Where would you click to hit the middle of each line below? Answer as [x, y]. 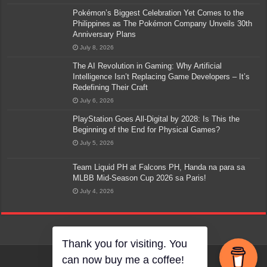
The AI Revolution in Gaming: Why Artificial [148, 66]
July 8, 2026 [97, 47]
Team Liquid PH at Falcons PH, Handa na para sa [159, 167]
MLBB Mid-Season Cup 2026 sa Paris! [140, 178]
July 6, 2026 [97, 100]
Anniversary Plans [105, 34]
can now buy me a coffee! [123, 260]
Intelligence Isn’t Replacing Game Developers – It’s [162, 76]
